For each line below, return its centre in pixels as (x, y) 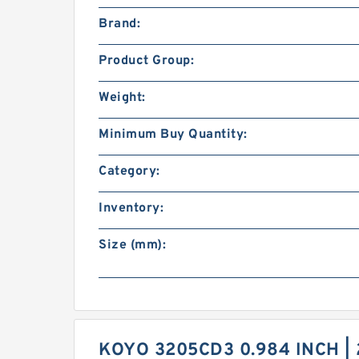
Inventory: (131, 208)
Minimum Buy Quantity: (173, 135)
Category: (129, 171)
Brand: (119, 24)
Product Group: (146, 61)
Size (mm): (132, 245)
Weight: (122, 98)
